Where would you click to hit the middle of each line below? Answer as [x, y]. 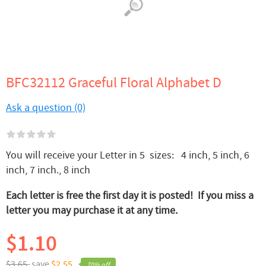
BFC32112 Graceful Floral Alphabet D [114, 83]
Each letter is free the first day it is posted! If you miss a [130, 196]
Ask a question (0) [46, 108]
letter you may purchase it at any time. [92, 211]
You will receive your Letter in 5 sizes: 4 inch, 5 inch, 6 [128, 156]
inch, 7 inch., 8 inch [48, 170]
